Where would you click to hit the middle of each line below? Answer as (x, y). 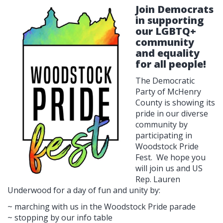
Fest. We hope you (170, 157)
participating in (164, 135)
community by (162, 124)
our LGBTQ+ (166, 31)
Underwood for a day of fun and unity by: (85, 190)
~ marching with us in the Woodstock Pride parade (102, 206)
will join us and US (169, 168)
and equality (167, 53)
